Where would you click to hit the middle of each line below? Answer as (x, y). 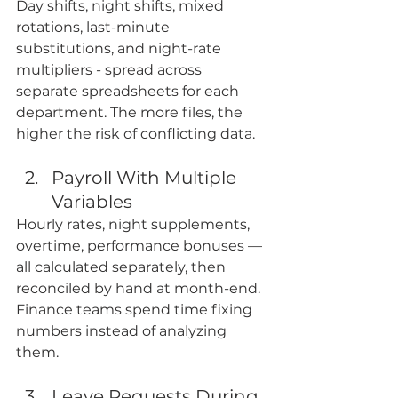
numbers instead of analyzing (123, 331)
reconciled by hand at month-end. (140, 289)
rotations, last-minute (95, 28)
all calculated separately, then (123, 267)
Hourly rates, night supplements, (135, 225)
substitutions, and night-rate (120, 49)
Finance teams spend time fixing (136, 310)
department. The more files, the (131, 113)
